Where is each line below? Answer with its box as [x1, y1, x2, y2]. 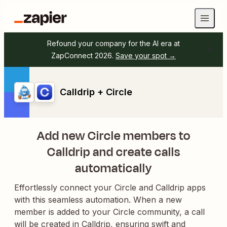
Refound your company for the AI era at [47, 39, 180, 48]
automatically [75, 160, 152, 177]
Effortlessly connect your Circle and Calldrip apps [14, 182, 206, 193]
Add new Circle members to [36, 127, 191, 144]
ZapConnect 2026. [51, 51, 113, 60]
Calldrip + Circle [60, 87, 132, 97]
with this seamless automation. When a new [14, 195, 182, 205]
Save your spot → [116, 51, 176, 60]
